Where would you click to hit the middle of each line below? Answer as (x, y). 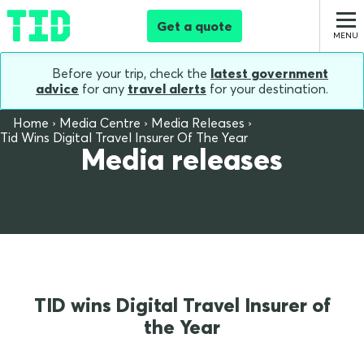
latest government (269, 73)
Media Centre (100, 123)
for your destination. (267, 89)
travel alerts (167, 89)
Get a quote (195, 26)
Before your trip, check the (130, 73)
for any (103, 89)
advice (57, 89)
